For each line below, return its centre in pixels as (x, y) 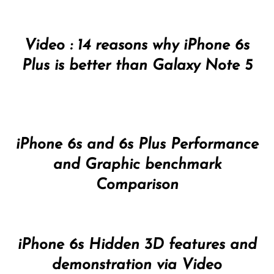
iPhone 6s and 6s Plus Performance (137, 145)
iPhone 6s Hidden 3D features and (137, 245)
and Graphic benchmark (137, 165)
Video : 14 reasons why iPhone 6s (137, 46)
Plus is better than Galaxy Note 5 (137, 66)
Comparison (137, 185)
